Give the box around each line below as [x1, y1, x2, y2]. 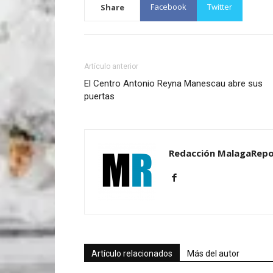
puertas [84, 90, 115, 102]
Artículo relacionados [91, 248, 172, 258]
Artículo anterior [84, 62, 138, 71]
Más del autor [187, 248, 239, 258]
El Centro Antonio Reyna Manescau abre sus [84, 77, 263, 89]
